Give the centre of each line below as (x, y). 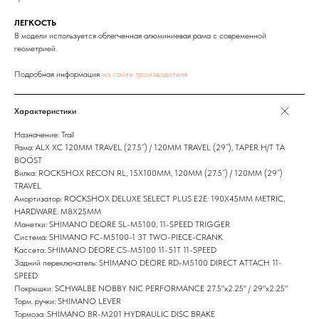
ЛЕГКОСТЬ (35, 23)
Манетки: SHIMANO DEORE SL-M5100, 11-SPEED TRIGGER (122, 225)
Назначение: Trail (44, 135)
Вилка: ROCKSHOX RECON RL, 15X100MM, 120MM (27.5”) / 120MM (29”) (148, 173)
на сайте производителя (145, 74)
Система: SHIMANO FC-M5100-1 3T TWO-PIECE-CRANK (119, 237)
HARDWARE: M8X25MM (58, 212)
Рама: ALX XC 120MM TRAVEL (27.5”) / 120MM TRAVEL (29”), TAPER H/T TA (150, 148)
